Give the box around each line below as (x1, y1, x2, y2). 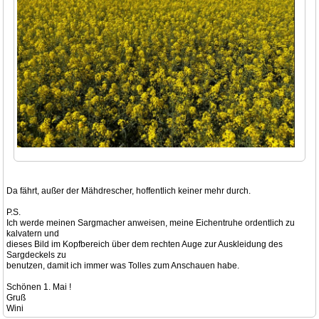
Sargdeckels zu (6, 250, 66, 261)
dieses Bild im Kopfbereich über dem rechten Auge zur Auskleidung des (6, 239, 283, 250)
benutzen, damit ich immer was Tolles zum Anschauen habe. (6, 261, 239, 271)
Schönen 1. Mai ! (6, 282, 71, 293)
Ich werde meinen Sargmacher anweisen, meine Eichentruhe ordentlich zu (6, 218, 295, 229)
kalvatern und (6, 229, 59, 239)
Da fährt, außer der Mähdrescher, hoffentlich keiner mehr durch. (6, 186, 251, 197)
